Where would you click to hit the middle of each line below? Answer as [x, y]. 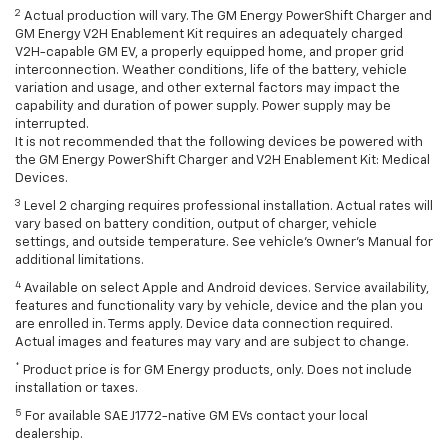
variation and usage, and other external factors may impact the [207, 89]
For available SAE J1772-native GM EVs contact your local [195, 417]
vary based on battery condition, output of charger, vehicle [196, 225]
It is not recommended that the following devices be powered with [219, 143]
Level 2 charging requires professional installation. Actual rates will [227, 207]
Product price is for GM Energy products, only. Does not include [216, 371]
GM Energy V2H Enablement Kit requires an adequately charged [209, 35]
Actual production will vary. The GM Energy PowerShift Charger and [226, 17]
